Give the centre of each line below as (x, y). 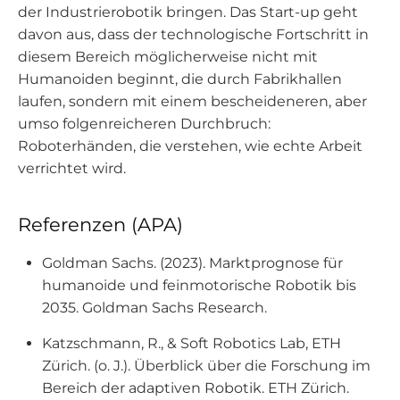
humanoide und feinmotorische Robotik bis (200, 285)
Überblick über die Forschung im (253, 366)
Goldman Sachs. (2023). (126, 263)
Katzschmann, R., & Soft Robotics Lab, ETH (192, 343)
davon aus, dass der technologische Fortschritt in (193, 34)
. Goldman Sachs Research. (172, 308)
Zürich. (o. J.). (88, 366)
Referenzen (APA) (100, 225)
